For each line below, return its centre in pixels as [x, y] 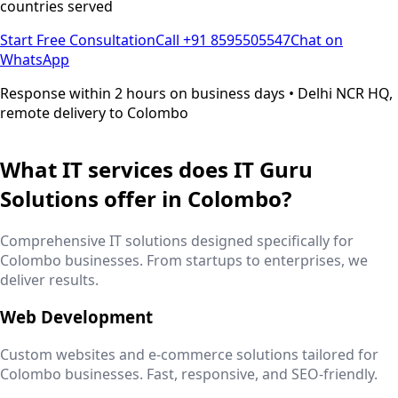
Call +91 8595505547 [223, 40]
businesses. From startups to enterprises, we [215, 260]
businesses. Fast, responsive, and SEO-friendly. [219, 374]
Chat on [317, 40]
